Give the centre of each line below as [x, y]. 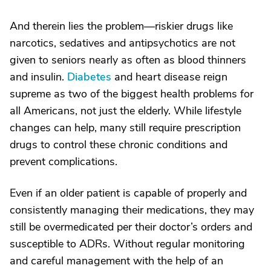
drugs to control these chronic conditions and [119, 144]
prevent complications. [64, 161]
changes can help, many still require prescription [125, 127]
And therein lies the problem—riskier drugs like [121, 26]
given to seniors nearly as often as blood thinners [128, 60]
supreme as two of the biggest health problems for [132, 93]
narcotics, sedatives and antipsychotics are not [122, 43]
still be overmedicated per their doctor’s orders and [131, 227]
